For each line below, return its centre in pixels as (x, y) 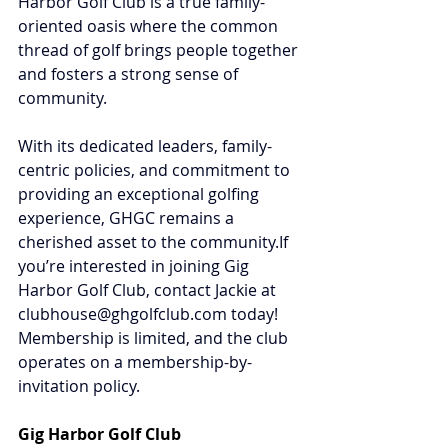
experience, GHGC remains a (128, 217)
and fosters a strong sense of (130, 73)
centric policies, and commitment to (156, 169)
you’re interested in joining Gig (135, 265)
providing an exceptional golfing (140, 193)
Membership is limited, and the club (155, 337)
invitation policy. (79, 385)
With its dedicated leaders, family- (145, 145)
